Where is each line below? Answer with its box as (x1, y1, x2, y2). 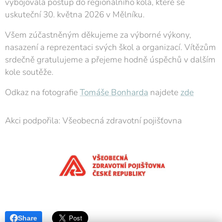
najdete (148, 86, 180, 98)
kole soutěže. (5, 66, 54, 78)
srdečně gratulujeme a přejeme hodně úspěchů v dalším (5, 54, 216, 65)
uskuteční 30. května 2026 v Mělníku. (5, 8, 145, 20)
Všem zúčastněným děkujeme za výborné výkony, (5, 29, 191, 41)
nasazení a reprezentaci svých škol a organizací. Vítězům (5, 41, 216, 53)
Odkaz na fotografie (5, 86, 80, 98)
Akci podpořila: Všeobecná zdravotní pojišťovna (5, 114, 182, 126)
